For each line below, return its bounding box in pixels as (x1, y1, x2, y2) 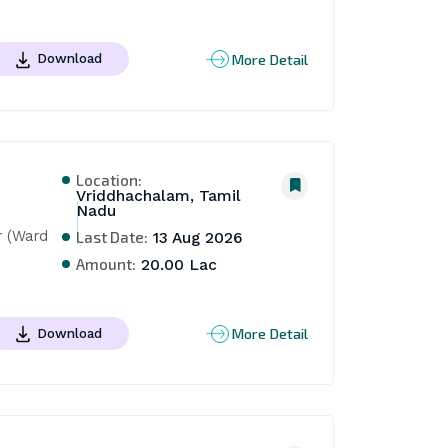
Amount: (76, 253, 137, 273)
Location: (76, 169, 143, 189)
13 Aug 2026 (148, 228, 244, 247)
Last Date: (76, 226, 149, 246)
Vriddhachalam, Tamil (76, 186, 242, 205)
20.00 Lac (136, 255, 218, 274)
